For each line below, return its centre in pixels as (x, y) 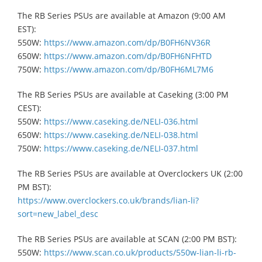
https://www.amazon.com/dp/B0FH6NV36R (127, 42)
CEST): (30, 108)
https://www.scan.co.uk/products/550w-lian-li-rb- (140, 252)
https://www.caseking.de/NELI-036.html (121, 121)
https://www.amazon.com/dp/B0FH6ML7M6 (129, 69)
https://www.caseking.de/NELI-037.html (121, 148)
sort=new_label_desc (58, 213)
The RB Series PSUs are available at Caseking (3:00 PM (123, 94)
